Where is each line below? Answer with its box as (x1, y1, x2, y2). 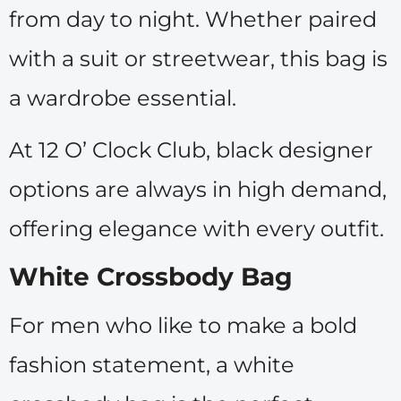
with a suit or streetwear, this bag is (9, 45, 388, 72)
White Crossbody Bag (9, 260, 293, 292)
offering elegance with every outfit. (9, 216, 384, 243)
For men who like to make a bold (9, 311, 357, 338)
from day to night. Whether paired (9, 5, 377, 32)
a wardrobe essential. (9, 84, 236, 111)
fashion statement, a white (9, 351, 294, 378)
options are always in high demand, (9, 176, 387, 203)
